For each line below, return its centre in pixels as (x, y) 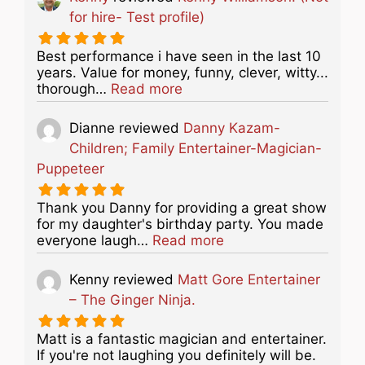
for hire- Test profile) (137, 17)
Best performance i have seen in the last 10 (179, 56)
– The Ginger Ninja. (132, 299)
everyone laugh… (95, 240)
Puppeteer (70, 168)
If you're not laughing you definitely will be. (176, 355)
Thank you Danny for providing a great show (182, 207)
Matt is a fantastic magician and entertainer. (182, 339)
